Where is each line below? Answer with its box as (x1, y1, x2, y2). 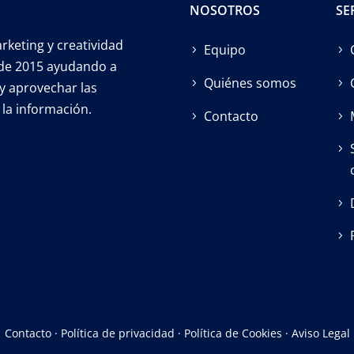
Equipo (204, 41, 247, 59)
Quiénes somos (204, 73, 297, 92)
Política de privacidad (60, 326, 175, 341)
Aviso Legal (291, 326, 350, 341)
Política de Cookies (183, 326, 282, 341)
